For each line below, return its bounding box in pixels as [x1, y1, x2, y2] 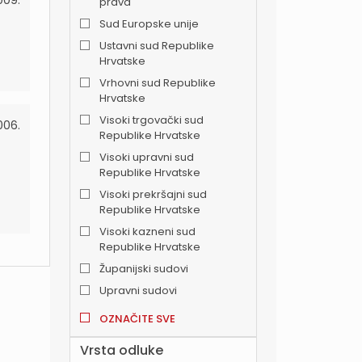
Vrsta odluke [80, 341, 163, 360]
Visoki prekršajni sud [99, 187, 207, 202]
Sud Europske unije [99, 16, 199, 32]
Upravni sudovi [99, 283, 177, 298]
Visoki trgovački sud [99, 112, 204, 128]
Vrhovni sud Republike [99, 75, 216, 90]
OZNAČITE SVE [99, 311, 175, 326]
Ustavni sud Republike [99, 38, 214, 53]
